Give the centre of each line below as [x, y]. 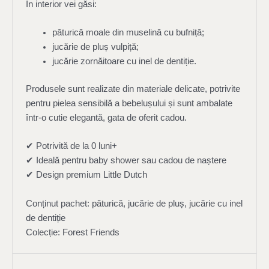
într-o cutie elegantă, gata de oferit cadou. [106, 118]
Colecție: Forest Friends [72, 232]
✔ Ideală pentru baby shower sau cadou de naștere [126, 161]
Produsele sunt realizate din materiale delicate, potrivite [133, 89]
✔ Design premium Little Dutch [86, 175]
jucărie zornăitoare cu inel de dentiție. [124, 62]
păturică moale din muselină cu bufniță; [128, 33]
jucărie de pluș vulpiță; [95, 47]
